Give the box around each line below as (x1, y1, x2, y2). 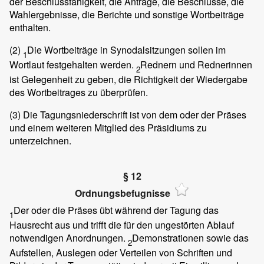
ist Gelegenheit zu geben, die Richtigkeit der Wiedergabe (9, 72, 247, 87)
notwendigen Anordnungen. (9, 230, 128, 245)
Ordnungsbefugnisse (75, 186, 170, 200)
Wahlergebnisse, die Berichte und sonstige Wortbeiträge (9, 7, 244, 21)
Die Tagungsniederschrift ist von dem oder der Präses (21, 108, 246, 122)
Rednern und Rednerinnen (140, 57, 252, 71)
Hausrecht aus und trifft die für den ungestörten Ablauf (9, 217, 234, 232)
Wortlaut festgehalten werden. (9, 57, 136, 71)
